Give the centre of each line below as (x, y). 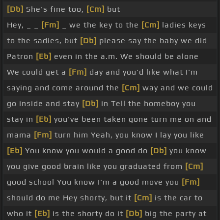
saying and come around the (64, 88)
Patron (21, 56)
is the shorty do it (88, 214)
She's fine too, (55, 9)
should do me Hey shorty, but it (70, 198)
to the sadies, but (43, 41)
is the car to (178, 198)
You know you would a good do (86, 151)
